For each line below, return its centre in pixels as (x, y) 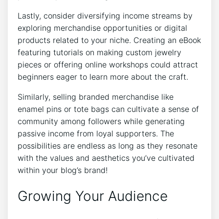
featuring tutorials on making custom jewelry (99, 53)
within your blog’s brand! (63, 170)
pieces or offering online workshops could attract (108, 65)
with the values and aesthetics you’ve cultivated (106, 158)
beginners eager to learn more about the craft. (103, 77)
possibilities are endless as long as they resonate (108, 146)
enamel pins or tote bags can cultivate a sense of (108, 109)
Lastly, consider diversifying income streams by (105, 16)
